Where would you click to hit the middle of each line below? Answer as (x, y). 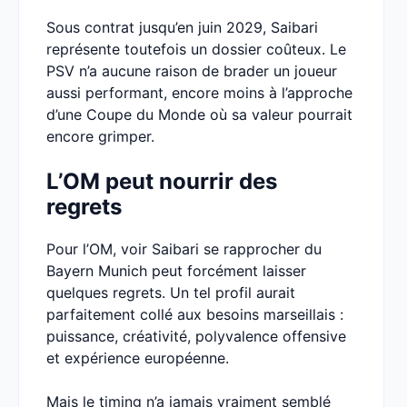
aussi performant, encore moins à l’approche (199, 93)
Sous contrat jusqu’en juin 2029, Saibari (182, 27)
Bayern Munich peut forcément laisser (176, 271)
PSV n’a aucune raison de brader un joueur (192, 71)
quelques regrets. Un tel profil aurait (171, 293)
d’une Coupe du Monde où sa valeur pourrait (199, 114)
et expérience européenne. (138, 358)
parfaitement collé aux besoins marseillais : (195, 314)
